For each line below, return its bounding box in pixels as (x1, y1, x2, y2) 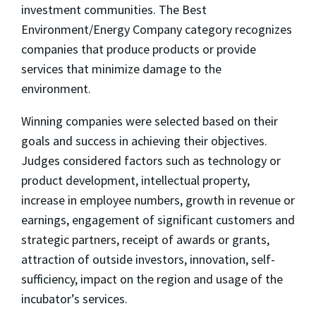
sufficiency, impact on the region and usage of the (21, 270, 283, 287)
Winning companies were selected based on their (21, 112, 278, 129)
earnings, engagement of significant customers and (21, 211, 295, 228)
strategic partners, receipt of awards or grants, (21, 231, 269, 248)
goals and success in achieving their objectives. (21, 132, 267, 149)
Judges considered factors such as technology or (21, 152, 281, 169)
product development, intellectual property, (21, 171, 250, 188)
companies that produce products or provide (21, 40, 256, 57)
